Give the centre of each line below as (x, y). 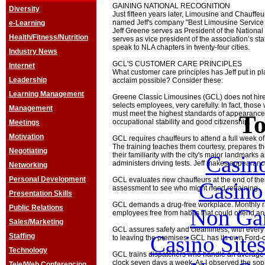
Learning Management (46, 94)
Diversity (24, 9)
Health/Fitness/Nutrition (49, 37)
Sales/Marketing (36, 222)
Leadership (28, 80)
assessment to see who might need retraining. (186, 188)
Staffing (22, 236)
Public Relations (36, 208)
